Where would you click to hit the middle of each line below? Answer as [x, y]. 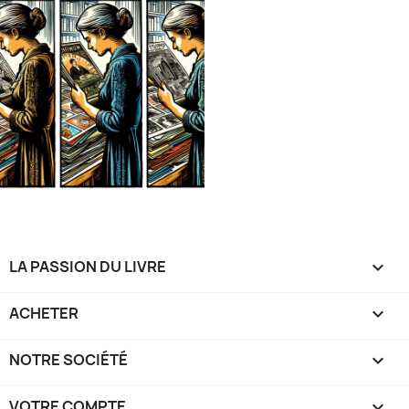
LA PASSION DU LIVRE [88, 267]
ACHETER [44, 314]
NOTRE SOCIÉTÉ [68, 360]
